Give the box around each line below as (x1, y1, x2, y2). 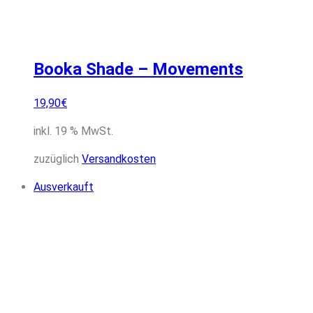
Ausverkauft (34, 180, 94, 194)
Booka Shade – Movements (34, 59, 243, 79)
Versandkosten (82, 152, 156, 166)
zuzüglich (34, 152, 82, 166)
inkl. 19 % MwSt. (34, 124, 113, 138)
